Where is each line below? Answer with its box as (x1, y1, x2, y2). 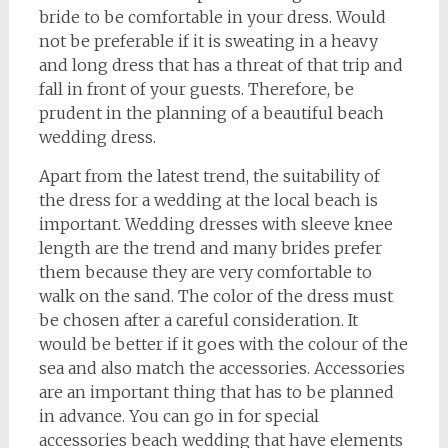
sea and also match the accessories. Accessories (38, 358, 405, 378)
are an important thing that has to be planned (38, 382, 394, 402)
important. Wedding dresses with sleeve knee (38, 214, 393, 234)
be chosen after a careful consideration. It (38, 310, 358, 330)
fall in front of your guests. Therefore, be (38, 79, 354, 99)
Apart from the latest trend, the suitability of (38, 166, 380, 186)
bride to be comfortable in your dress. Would (38, 7, 386, 27)
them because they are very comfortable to (38, 262, 372, 282)
